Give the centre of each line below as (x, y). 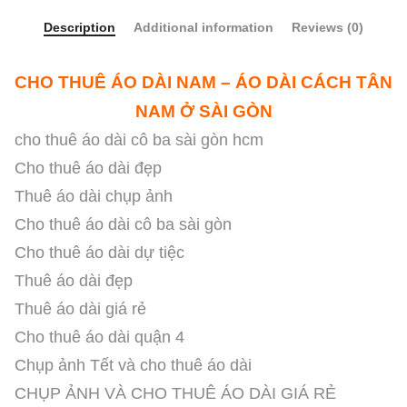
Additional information (203, 28)
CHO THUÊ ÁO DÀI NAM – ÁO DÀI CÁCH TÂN (203, 83)
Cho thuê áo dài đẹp (88, 169)
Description (79, 28)
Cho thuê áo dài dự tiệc (99, 253)
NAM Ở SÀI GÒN (203, 112)
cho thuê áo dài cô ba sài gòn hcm (139, 140)
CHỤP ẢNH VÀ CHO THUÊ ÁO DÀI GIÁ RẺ (175, 394)
